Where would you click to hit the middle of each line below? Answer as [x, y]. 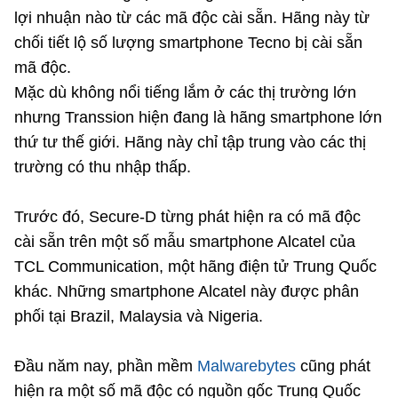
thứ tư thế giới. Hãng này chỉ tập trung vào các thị [190, 142]
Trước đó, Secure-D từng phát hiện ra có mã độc [187, 217]
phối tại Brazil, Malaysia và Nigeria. [139, 316]
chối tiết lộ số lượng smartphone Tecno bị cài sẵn [188, 43]
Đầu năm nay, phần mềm [106, 366]
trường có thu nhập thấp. [103, 167]
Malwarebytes [247, 366]
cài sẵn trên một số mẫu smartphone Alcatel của [185, 242]
